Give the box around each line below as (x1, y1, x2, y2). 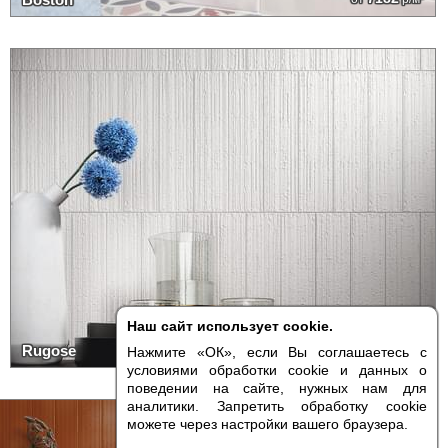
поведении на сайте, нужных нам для (127, 380, 427, 396)
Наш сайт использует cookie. (127, 318, 333, 334)
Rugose (21, 342, 76, 359)
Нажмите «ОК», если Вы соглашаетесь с (127, 344, 427, 360)
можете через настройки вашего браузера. (127, 416, 408, 432)
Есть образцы (236, 402, 318, 416)
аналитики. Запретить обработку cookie (127, 398, 427, 414)
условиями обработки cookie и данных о (127, 362, 427, 378)
